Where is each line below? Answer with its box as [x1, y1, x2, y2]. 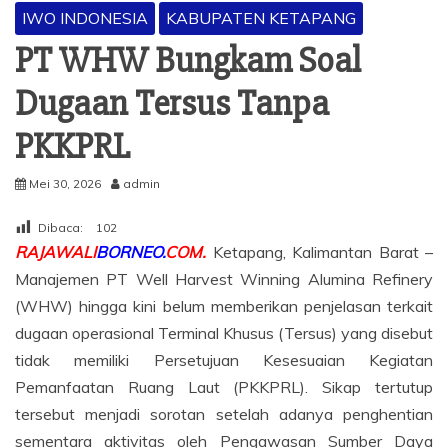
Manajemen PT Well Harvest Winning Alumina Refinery [15, 269, 433, 290]
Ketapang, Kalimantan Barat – [212, 242, 433, 263]
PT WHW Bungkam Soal [15, 39, 361, 84]
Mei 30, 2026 [29, 176, 101, 192]
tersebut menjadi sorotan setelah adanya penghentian [15, 404, 433, 425]
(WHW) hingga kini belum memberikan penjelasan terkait [15, 296, 433, 317]
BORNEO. [96, 242, 165, 263]
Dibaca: [38, 220, 83, 236]
